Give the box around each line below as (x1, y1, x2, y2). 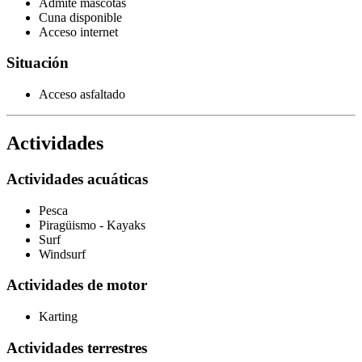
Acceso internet (39, 24, 118, 39)
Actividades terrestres (6, 339, 147, 356)
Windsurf (39, 246, 86, 261)
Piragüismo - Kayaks (39, 217, 145, 232)
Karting (39, 309, 78, 324)
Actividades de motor (6, 276, 147, 294)
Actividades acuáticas (6, 170, 148, 187)
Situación (6, 54, 69, 72)
